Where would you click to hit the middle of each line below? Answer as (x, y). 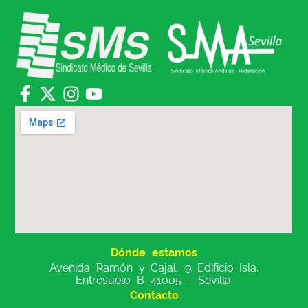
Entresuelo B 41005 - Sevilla (154, 280)
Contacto (154, 295)
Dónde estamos (154, 252)
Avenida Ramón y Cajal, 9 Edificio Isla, (155, 267)
